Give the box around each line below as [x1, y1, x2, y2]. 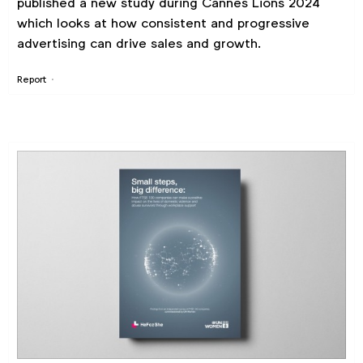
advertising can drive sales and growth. [16, 33, 261, 53]
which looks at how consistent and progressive [16, 13, 310, 32]
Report [16, 71, 46, 86]
